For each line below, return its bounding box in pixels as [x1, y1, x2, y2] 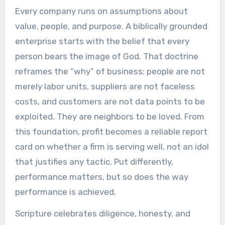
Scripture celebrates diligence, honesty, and [15, 208, 190, 218]
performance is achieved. [15, 187, 116, 197]
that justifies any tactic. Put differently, [15, 157, 173, 167]
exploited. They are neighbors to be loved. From [15, 111, 204, 122]
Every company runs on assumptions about [15, 6, 188, 17]
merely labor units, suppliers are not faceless [15, 81, 195, 92]
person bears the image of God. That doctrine [15, 51, 198, 62]
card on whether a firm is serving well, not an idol [15, 142, 209, 152]
